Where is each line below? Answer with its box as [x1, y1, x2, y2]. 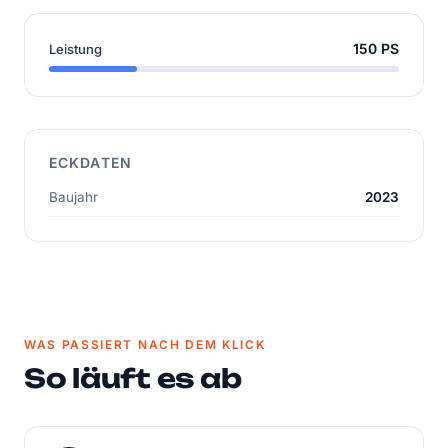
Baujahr [49, 189, 98, 205]
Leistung [49, 41, 102, 57]
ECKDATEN [49, 154, 132, 171]
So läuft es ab [24, 362, 242, 394]
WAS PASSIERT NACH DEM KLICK [24, 337, 266, 352]
